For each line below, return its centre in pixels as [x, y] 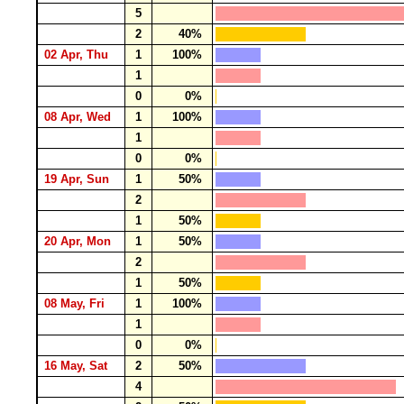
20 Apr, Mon [79, 241]
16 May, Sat [78, 366]
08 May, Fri [76, 303]
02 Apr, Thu [78, 55]
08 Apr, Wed [79, 117]
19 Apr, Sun [78, 179]
